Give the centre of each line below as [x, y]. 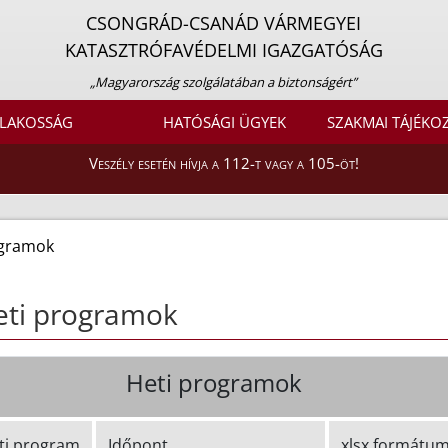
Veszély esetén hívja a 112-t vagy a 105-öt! [224, 163]
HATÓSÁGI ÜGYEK [224, 122]
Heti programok [213, 383]
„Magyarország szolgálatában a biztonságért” [224, 82]
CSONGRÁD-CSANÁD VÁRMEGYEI [224, 23]
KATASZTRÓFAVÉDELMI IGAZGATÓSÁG [223, 50]
